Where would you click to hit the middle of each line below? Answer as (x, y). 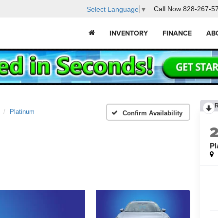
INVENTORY (129, 33)
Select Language (113, 9)
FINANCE (177, 33)
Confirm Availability (153, 113)
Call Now (167, 9)
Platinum (22, 112)
